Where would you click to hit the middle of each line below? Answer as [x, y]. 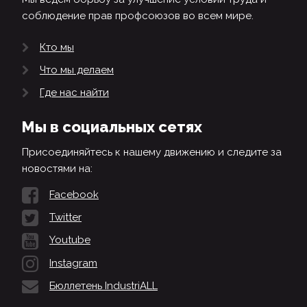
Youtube [70, 240]
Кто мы [57, 47]
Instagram [73, 263]
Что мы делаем [77, 70]
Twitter [65, 218]
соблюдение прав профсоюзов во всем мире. [138, 15]
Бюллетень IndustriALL [103, 285]
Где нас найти [74, 93]
